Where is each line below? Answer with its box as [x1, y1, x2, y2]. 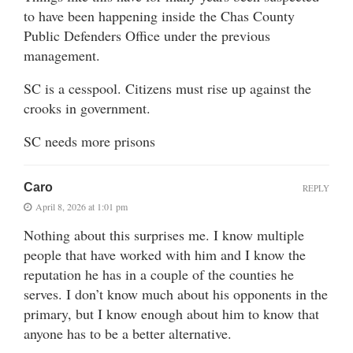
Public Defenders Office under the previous [24, 26, 270, 46]
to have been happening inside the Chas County [24, 6, 295, 26]
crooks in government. [24, 98, 150, 118]
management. [24, 46, 100, 65]
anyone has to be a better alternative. [24, 324, 232, 344]
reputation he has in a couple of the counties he [24, 265, 294, 284]
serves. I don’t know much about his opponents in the [24, 284, 328, 304]
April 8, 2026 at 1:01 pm [35, 200, 128, 214]
